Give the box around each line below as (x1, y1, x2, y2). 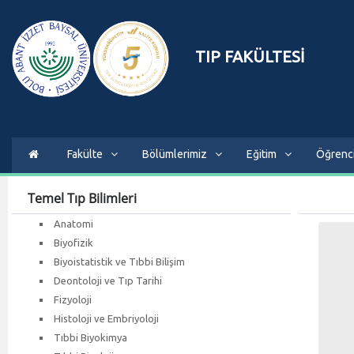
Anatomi (54, 217, 93, 229)
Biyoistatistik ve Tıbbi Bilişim (54, 255, 185, 267)
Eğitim (247, 147, 277, 160)
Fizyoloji (54, 293, 92, 305)
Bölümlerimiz (142, 147, 207, 160)
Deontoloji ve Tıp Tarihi (54, 274, 162, 286)
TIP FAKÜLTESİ (194, 47, 304, 66)
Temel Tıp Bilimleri (28, 189, 137, 207)
